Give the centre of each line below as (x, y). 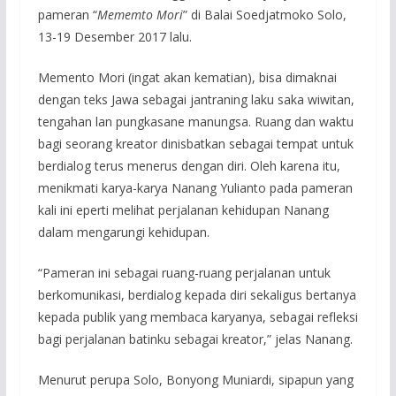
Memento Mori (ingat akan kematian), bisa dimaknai (187, 77)
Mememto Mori (140, 14)
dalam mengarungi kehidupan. (123, 232)
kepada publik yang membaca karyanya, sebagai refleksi (198, 316)
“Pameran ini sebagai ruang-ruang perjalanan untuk (184, 272)
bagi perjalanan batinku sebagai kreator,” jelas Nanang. (195, 339)
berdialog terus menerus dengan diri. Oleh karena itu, (189, 165)
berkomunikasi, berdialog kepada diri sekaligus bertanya (197, 294)
